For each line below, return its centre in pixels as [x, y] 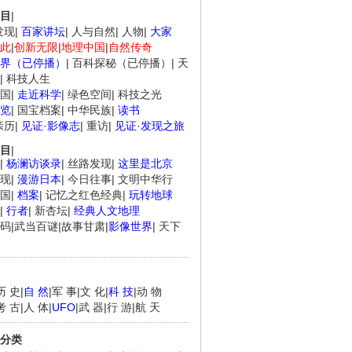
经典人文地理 [107, 211]
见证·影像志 [51, 126]
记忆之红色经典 [84, 195]
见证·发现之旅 [150, 126]
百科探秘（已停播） [122, 63]
